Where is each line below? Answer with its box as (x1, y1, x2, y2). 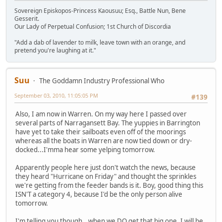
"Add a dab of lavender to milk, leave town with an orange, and (14, 38, 185, 47)
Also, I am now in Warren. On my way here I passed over (15, 110, 187, 119)
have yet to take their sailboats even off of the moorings (15, 127, 186, 137)
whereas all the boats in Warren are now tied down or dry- (15, 136, 192, 146)
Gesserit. (14, 14, 39, 23)
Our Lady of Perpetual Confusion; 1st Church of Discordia (14, 22, 171, 31)
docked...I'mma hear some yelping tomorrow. (15, 145, 155, 155)
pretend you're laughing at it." (14, 46, 96, 55)
